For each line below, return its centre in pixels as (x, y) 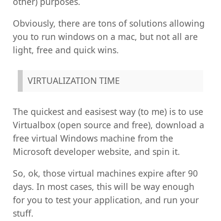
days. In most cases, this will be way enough (104, 187)
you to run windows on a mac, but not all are (106, 37)
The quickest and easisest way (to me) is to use (108, 111)
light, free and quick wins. (66, 50)
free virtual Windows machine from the (93, 138)
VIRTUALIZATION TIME (74, 81)
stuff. (23, 213)
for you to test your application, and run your (106, 200)
